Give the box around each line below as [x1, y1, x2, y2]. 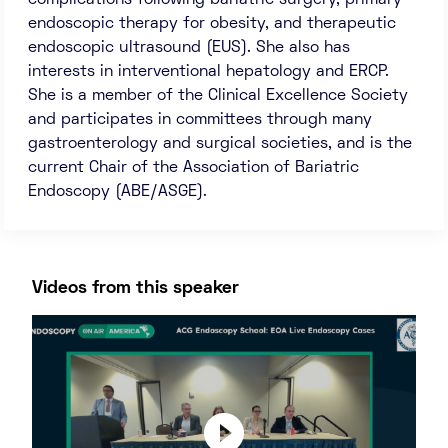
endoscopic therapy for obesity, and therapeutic [28, 17, 396, 31]
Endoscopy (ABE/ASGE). [28, 185, 207, 199]
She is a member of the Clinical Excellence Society [28, 89, 408, 103]
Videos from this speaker [32, 280, 239, 297]
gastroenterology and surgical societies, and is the [28, 137, 412, 151]
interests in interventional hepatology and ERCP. [28, 65, 389, 79]
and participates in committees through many [28, 113, 372, 127]
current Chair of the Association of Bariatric [28, 161, 359, 175]
